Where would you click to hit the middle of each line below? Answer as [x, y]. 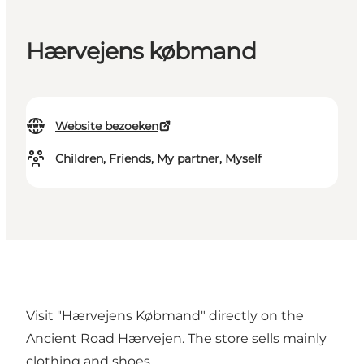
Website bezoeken [107, 126]
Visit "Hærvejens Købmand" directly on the [165, 316]
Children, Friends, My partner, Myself [158, 159]
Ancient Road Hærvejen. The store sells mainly [176, 339]
